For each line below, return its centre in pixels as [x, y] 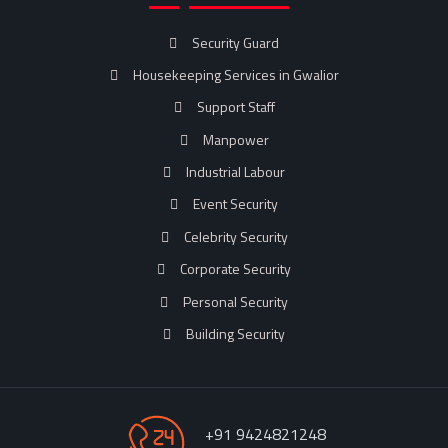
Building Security [235, 334]
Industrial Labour [235, 172]
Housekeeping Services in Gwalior [235, 74]
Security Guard [235, 42]
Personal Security [235, 301]
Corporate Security [235, 269]
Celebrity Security [235, 236]
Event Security [235, 204]
